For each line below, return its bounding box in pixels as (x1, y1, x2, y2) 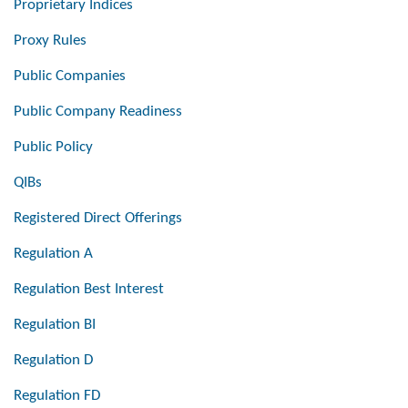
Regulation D (14, 352, 93, 369)
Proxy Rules (14, 33, 87, 49)
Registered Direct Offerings (14, 210, 182, 227)
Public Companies (14, 68, 126, 85)
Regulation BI (14, 317, 96, 333)
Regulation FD (14, 388, 100, 404)
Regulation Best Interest (14, 281, 164, 298)
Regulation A (14, 246, 93, 262)
